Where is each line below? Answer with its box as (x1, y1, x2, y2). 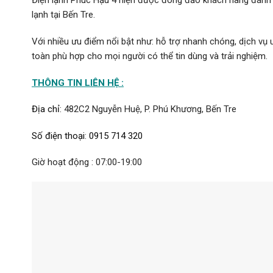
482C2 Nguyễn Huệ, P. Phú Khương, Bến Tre (64, 104, 236, 115)
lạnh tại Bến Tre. (32, 9, 95, 21)
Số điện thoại (32, 130, 85, 141)
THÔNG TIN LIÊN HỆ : (32, 77, 124, 88)
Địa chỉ (32, 104, 60, 115)
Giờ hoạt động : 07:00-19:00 (32, 157, 142, 168)
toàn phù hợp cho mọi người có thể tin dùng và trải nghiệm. (32, 51, 268, 62)
